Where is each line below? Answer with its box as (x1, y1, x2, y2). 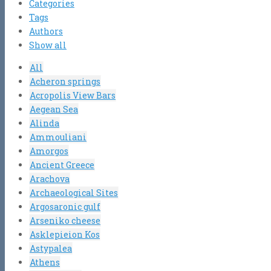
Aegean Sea (30, 103, 78, 115)
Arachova (30, 172, 70, 184)
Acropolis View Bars (30, 89, 116, 101)
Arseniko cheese (30, 214, 100, 226)
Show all (29, 39, 67, 51)
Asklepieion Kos (30, 228, 100, 240)
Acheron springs (30, 75, 100, 87)
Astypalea (30, 242, 72, 254)
